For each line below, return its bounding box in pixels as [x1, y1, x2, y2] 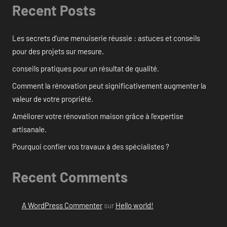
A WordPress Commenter [21, 200, 102, 210]
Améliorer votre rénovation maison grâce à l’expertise [12, 111, 183, 121]
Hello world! [115, 200, 154, 210]
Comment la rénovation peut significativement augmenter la [12, 81, 206, 91]
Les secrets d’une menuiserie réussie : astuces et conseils [12, 33, 200, 43]
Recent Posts [12, 1, 96, 19]
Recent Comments [12, 168, 128, 186]
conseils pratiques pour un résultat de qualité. [12, 64, 159, 73]
